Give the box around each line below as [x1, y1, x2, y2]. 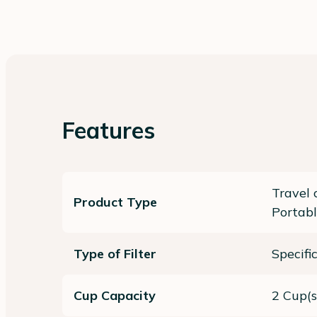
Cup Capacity [74, 287, 156, 304]
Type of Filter [74, 245, 156, 262]
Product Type [74, 194, 157, 211]
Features [62, 115, 155, 144]
